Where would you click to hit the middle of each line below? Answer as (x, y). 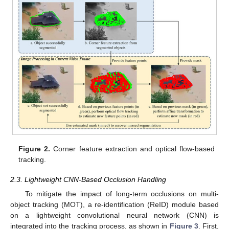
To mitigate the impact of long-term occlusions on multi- (122, 193)
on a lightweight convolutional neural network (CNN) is (114, 215)
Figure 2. (35, 149)
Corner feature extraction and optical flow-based (132, 149)
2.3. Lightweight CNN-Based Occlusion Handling (88, 179)
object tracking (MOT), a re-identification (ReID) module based (114, 204)
